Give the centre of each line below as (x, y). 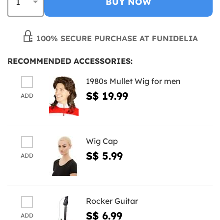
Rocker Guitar (112, 201)
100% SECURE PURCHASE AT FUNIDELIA (116, 38)
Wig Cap (102, 141)
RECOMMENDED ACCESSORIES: (70, 61)
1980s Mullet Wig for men (133, 81)
